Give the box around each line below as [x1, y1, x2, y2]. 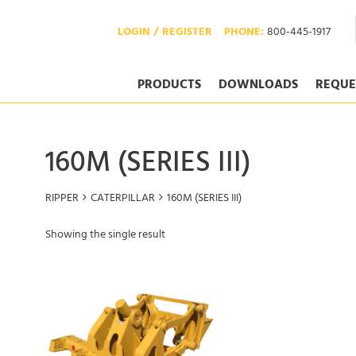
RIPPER [45, 188, 79, 210]
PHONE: [224, 22, 267, 44]
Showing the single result [45, 225, 165, 246]
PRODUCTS [137, 74, 201, 98]
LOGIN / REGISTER [118, 22, 212, 44]
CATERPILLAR [91, 188, 155, 210]
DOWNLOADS [219, 74, 298, 98]
